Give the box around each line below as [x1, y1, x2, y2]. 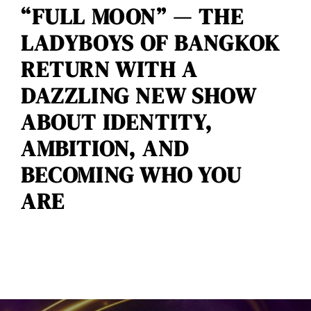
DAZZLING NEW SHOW [20, 79, 256, 111]
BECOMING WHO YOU [20, 158, 242, 190]
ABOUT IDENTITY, [20, 106, 213, 137]
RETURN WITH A [20, 53, 198, 85]
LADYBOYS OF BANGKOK [20, 26, 280, 58]
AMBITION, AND [20, 132, 190, 164]
